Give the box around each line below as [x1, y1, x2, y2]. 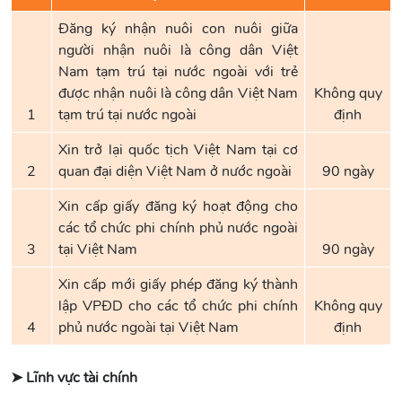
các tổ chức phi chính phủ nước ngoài [58, 218, 298, 238]
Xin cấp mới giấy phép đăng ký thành [58, 275, 298, 294]
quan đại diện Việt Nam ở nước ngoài [58, 162, 292, 181]
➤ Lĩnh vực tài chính [11, 368, 137, 388]
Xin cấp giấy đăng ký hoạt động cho [58, 197, 298, 216]
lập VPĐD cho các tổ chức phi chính [58, 296, 298, 316]
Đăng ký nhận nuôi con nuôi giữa [58, 19, 298, 39]
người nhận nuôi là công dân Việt [58, 40, 298, 60]
